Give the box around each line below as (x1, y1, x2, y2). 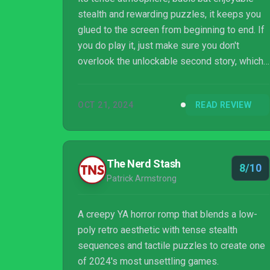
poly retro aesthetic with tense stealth (78, 224, 237, 236)
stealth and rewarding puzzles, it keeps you (78, 8, 261, 20)
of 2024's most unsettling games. (78, 256, 219, 267)
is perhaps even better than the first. (78, 71, 230, 83)
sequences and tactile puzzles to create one (78, 240, 265, 251)
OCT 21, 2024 (78, 100, 134, 110)
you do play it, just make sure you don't (78, 40, 239, 51)
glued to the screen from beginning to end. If (78, 24, 265, 36)
